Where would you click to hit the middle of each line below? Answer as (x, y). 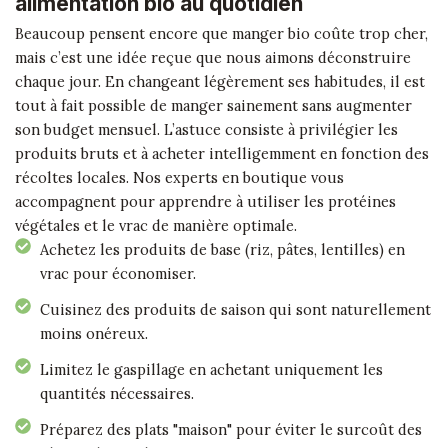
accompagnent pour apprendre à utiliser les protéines (205, 202)
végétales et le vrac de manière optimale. (156, 226)
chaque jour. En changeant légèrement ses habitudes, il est (220, 82)
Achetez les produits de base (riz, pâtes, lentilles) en (222, 250)
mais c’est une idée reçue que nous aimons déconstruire (213, 58)
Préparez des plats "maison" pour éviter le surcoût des (231, 430)
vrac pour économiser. (118, 274)
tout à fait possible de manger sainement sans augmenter (213, 106)
